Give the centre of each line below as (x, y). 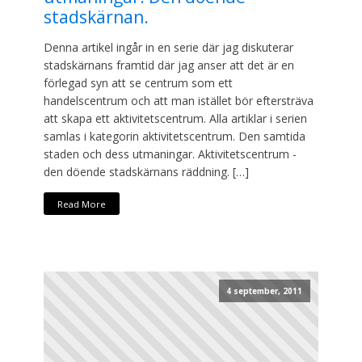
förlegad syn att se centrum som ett (138, 83)
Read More (81, 204)
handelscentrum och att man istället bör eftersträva (179, 101)
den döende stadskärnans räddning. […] (146, 172)
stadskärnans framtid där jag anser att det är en (169, 65)
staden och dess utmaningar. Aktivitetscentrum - (170, 154)
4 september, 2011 (265, 291)
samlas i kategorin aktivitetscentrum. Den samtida (175, 137)
